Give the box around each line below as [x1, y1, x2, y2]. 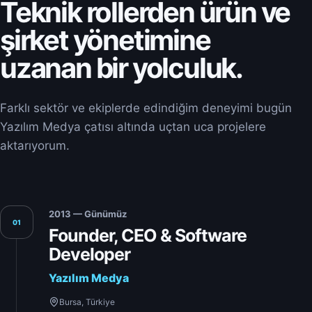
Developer [49, 243, 130, 265]
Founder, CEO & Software [49, 224, 247, 246]
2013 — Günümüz [49, 208, 127, 219]
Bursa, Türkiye [59, 296, 115, 307]
